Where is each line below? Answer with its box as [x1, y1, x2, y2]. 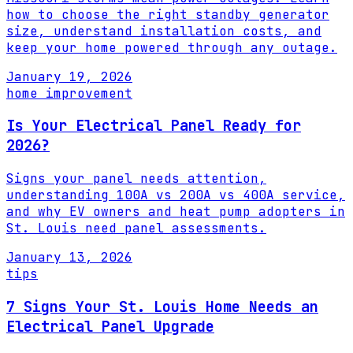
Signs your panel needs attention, [6, 170, 266, 188]
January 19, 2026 [6, 68, 132, 85]
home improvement [6, 84, 132, 102]
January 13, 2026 [6, 249, 132, 266]
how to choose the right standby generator [6, 6, 329, 23]
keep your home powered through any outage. [6, 39, 337, 56]
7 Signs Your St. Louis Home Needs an [6, 296, 318, 317]
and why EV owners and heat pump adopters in [6, 203, 345, 221]
